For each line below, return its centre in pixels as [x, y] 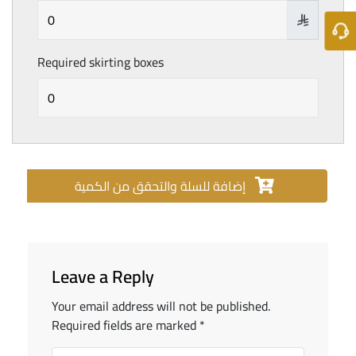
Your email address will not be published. [161, 306]
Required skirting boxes [101, 62]
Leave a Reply [103, 277]
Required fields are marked [126, 325]
